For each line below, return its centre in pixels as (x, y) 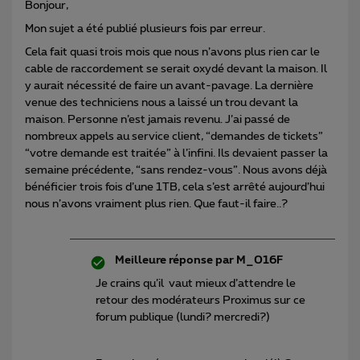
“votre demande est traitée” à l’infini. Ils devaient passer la (176, 153)
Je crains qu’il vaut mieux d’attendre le (196, 283)
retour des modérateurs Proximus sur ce (200, 300)
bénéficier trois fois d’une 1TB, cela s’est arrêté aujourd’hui (175, 187)
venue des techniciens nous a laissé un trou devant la (162, 102)
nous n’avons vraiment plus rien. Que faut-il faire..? (157, 204)
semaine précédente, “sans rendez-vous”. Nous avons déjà (176, 170)
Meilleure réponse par (174, 260)
